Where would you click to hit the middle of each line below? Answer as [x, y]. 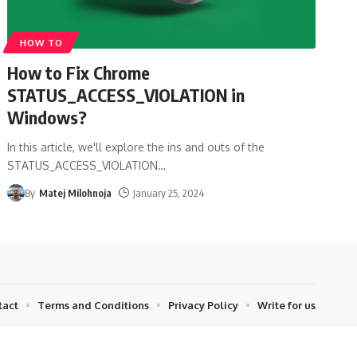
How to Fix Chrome [79, 72]
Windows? [47, 117]
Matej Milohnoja [75, 192]
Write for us [286, 305]
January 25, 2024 [168, 192]
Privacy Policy [203, 305]
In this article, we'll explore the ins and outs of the [136, 147]
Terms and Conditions [93, 305]
